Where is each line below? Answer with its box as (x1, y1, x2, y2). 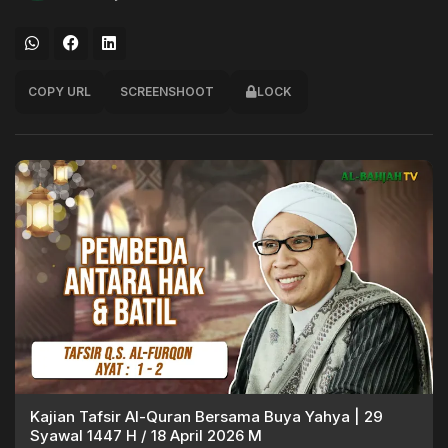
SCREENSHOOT (120, 84, 214, 100)
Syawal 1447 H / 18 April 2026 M (30, 426, 262, 446)
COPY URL (28, 84, 91, 100)
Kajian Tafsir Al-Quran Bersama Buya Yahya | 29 (30, 407, 383, 427)
